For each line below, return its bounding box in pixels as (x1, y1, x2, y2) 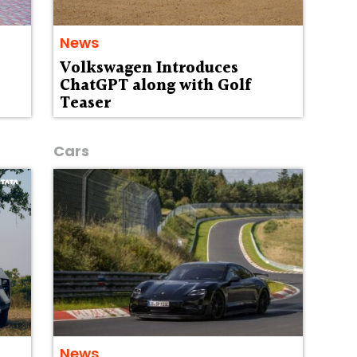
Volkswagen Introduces (59, 56, 238, 82)
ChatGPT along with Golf (59, 73, 251, 100)
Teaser (59, 91, 111, 117)
